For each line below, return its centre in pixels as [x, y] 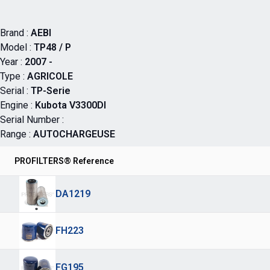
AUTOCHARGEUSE [74, 134]
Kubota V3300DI [71, 105]
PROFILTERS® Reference [64, 161]
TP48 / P [52, 47]
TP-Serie [51, 91]
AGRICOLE [50, 76]
